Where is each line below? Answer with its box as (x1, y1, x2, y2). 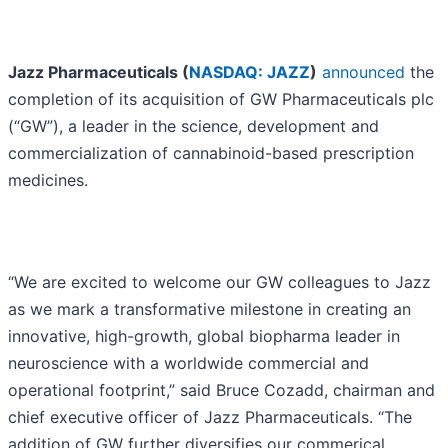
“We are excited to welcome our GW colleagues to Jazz (8, 272, 431, 293)
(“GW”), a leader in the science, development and (8, 116, 379, 137)
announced (322, 62, 405, 83)
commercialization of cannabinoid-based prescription (8, 143, 414, 164)
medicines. (8, 170, 88, 191)
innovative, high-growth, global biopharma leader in (8, 326, 400, 347)
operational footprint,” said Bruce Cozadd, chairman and (8, 380, 435, 401)
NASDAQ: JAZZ (189, 62, 310, 83)
